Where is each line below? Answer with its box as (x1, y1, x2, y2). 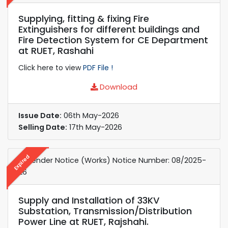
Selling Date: (18, 122, 67, 132)
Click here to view (18, 62, 83, 73)
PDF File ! (83, 62, 113, 73)
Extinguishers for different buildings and (18, 22, 199, 36)
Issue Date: (18, 110, 62, 121)
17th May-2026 (67, 122, 122, 132)
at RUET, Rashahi (18, 44, 94, 57)
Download (98, 81, 137, 92)
